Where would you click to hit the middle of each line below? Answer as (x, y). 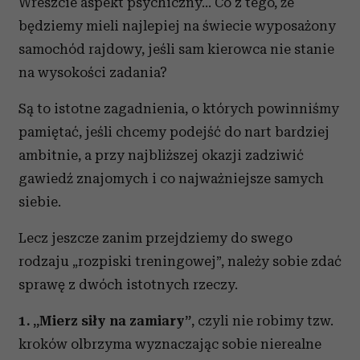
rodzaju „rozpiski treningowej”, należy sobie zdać (180, 261)
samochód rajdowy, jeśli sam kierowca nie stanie (176, 49)
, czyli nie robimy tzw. (262, 321)
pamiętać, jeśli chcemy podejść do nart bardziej (174, 132)
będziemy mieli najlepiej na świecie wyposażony (177, 26)
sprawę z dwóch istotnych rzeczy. (128, 284)
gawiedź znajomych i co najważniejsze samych (171, 178)
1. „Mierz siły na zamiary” (105, 321)
